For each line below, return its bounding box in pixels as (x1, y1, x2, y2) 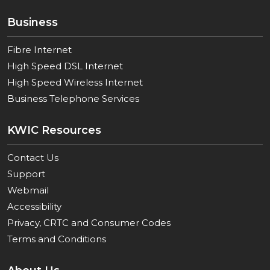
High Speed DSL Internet (7, 60, 123, 72)
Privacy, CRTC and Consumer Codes (7, 217, 171, 228)
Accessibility (7, 201, 61, 212)
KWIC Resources (7, 124, 101, 137)
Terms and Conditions (7, 233, 106, 245)
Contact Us (7, 152, 58, 163)
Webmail (7, 184, 49, 196)
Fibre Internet (7, 44, 72, 55)
